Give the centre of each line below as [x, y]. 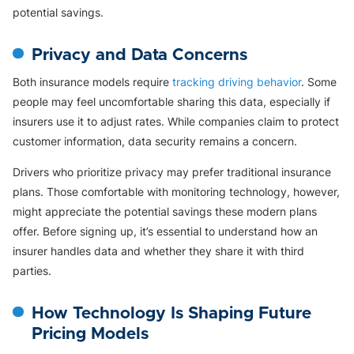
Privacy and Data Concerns [139, 55]
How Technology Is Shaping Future [171, 313]
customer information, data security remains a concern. [155, 141]
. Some [319, 81]
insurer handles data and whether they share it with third [158, 250]
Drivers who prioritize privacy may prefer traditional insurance [172, 171]
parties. [32, 270]
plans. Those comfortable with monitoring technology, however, [176, 191]
